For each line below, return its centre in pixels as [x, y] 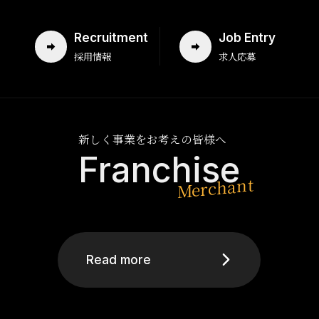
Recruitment [111, 38]
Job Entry [247, 38]
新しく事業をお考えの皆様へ [153, 140]
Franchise [159, 169]
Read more [119, 260]
